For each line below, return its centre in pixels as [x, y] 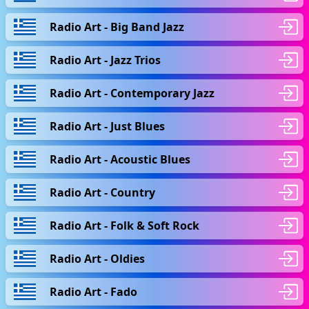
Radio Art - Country [102, 192]
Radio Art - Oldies [97, 258]
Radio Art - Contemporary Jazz [132, 93]
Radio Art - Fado [93, 291]
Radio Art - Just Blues [107, 126]
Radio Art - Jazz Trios [105, 60]
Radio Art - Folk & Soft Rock [124, 225]
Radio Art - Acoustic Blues [120, 159]
